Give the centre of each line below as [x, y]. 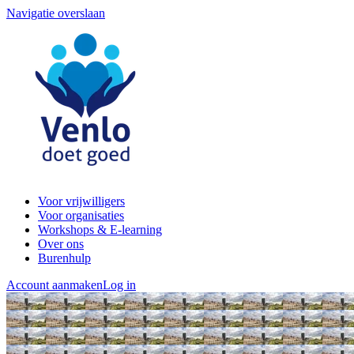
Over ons [61, 244]
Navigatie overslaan [56, 13]
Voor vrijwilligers [81, 201]
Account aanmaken [55, 285]
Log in [119, 285]
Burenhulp [64, 258]
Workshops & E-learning [100, 230]
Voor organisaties [81, 215]
